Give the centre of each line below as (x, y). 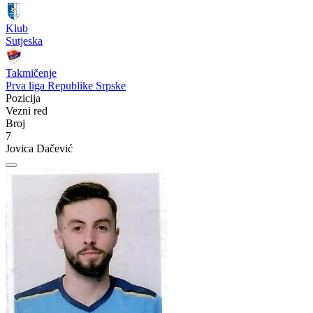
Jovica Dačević (39, 148)
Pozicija (23, 98)
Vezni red (27, 111)
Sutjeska (24, 41)
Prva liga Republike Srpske (66, 86)
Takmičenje (31, 73)
